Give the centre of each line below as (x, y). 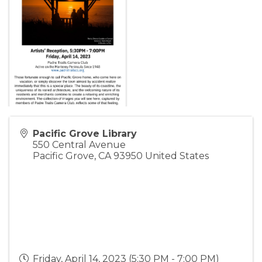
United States (177, 156)
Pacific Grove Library (85, 134)
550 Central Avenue (79, 145)
